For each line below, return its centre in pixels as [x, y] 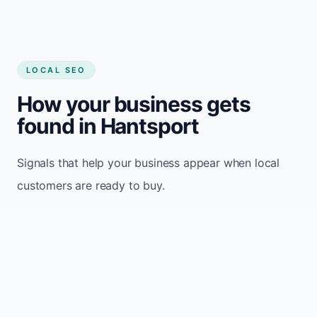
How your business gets [134, 104]
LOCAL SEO [56, 70]
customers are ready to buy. [91, 185]
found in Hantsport [108, 126]
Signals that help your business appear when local [149, 162]
